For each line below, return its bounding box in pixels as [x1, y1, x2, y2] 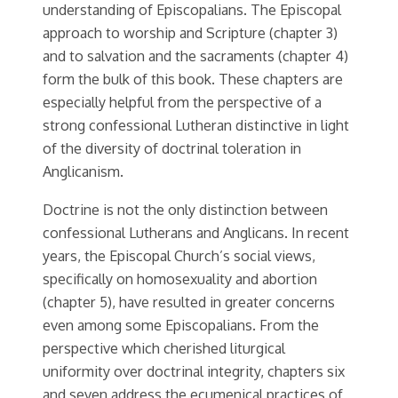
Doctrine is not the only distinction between [43, 199, 328, 219]
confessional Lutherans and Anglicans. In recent [43, 222, 349, 242]
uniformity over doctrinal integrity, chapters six [43, 361, 345, 380]
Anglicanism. [43, 162, 123, 181]
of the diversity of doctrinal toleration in [43, 139, 301, 158]
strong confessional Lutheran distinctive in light [43, 115, 349, 135]
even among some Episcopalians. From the [43, 314, 319, 334]
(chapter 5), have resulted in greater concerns [43, 291, 335, 311]
